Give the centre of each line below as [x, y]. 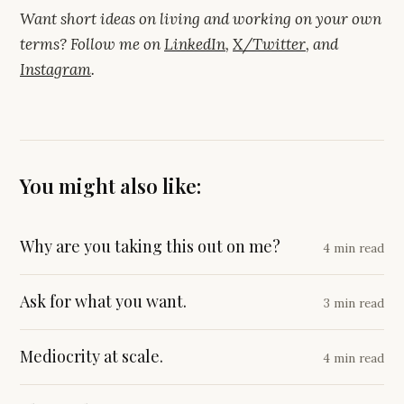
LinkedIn [195, 44]
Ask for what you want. [103, 301]
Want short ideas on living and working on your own [201, 18]
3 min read [354, 303]
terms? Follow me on [90, 44]
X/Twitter [269, 44]
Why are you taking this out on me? [150, 246]
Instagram [55, 69]
